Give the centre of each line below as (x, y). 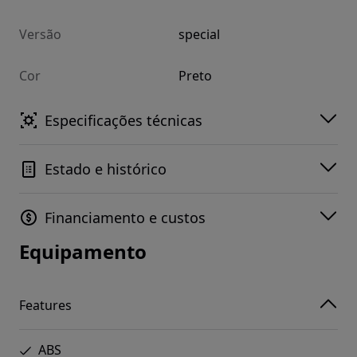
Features (45, 305)
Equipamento (83, 252)
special (199, 35)
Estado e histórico (106, 169)
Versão (40, 35)
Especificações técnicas (124, 121)
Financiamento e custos (125, 218)
